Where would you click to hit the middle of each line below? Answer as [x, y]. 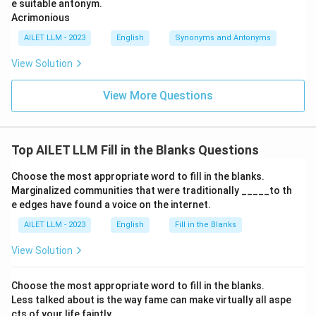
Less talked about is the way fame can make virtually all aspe [151, 300]
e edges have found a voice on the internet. [111, 205]
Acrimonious [41, 18]
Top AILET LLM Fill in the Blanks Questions [135, 150]
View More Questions [158, 96]
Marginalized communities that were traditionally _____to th [152, 190]
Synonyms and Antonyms [223, 38]
